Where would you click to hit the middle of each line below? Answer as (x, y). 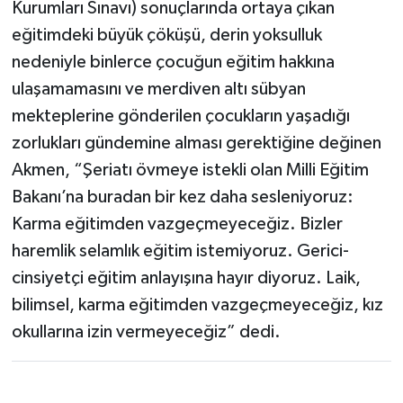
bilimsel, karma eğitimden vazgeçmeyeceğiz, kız (197, 304)
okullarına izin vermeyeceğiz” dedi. (146, 331)
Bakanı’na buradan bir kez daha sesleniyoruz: (182, 197)
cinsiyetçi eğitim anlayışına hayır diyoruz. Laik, (186, 278)
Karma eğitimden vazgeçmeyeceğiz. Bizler (177, 224)
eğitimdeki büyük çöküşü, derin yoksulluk (166, 35)
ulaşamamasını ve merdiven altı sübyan (158, 89)
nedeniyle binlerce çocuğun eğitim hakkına (173, 62)
